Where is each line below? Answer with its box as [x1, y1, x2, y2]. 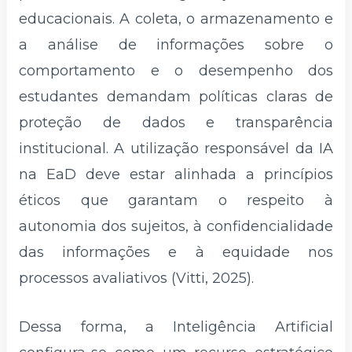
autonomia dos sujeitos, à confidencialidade [19, 217, 333, 235]
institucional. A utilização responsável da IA [19, 139, 333, 157]
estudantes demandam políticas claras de [19, 87, 333, 105]
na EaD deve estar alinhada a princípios [19, 165, 333, 183]
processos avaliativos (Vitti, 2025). [19, 269, 254, 287]
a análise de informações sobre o [19, 35, 333, 53]
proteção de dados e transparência [19, 113, 333, 131]
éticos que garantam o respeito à [19, 191, 333, 209]
